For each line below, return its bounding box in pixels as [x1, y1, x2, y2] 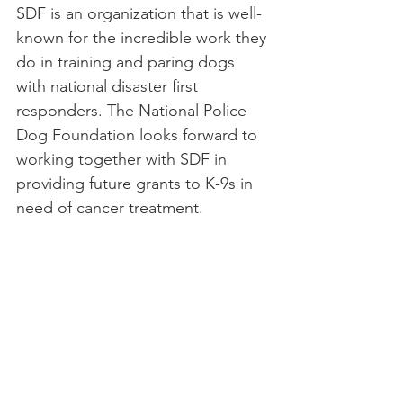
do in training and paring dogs [16, 51, 239, 72]
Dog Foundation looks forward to [16, 124, 262, 145]
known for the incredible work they [16, 27, 271, 48]
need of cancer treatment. [16, 197, 212, 218]
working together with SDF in [16, 148, 231, 169]
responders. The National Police [16, 100, 251, 121]
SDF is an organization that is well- [16, 3, 262, 23]
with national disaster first [16, 76, 202, 96]
